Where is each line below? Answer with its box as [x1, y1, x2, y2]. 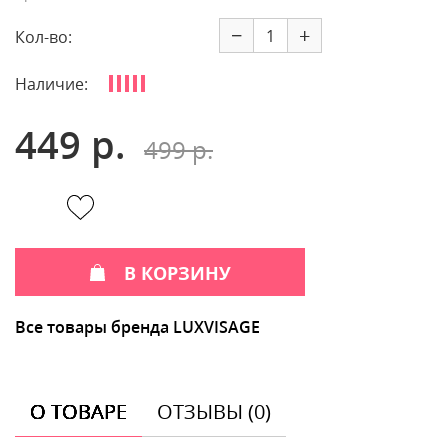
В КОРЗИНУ [124, 260, 231, 285]
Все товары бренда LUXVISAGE [15, 315, 260, 338]
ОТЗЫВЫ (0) [157, 397, 271, 425]
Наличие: [15, 73, 88, 95]
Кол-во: [15, 26, 72, 48]
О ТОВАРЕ [30, 397, 127, 425]
